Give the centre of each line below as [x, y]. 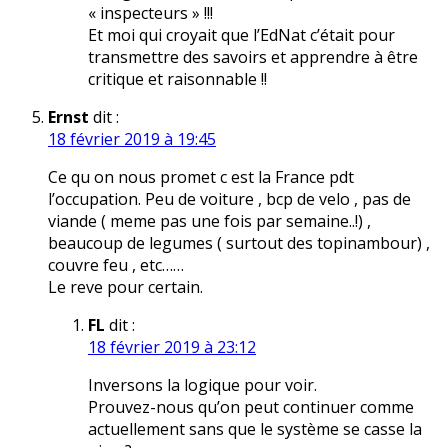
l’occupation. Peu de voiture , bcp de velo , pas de [229, 199]
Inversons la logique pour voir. [202, 385]
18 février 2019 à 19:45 [132, 139]
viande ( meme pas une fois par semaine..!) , [209, 221]
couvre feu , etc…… [116, 265]
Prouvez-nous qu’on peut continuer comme [251, 407]
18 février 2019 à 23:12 [172, 347]
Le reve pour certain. [125, 287]
